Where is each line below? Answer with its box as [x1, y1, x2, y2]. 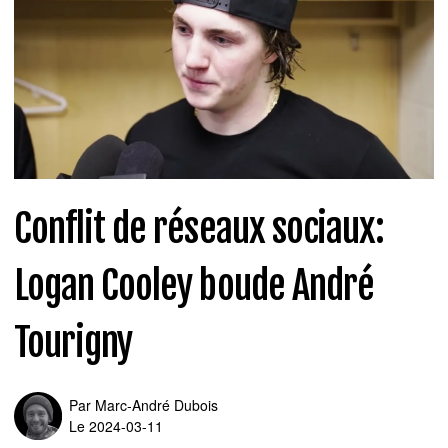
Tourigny [14, 318, 133, 368]
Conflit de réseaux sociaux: [14, 204, 385, 254]
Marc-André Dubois [95, 395, 218, 416]
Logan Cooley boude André [14, 261, 374, 311]
